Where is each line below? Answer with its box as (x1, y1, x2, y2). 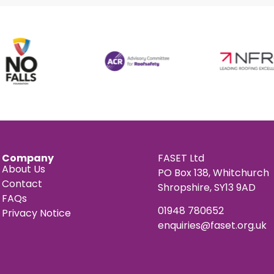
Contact (2, 176, 43, 191)
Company (2, 150, 54, 165)
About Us (2, 161, 46, 176)
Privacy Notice (2, 206, 72, 220)
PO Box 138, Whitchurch (158, 165, 270, 180)
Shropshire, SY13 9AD (158, 180, 256, 194)
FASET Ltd (158, 150, 205, 165)
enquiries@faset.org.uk (158, 218, 267, 232)
